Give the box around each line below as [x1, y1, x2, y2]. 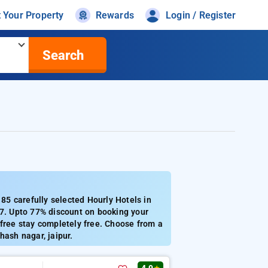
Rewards [95, 9, 135, 21]
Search [42, 47, 84, 63]
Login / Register [166, 9, 236, 21]
